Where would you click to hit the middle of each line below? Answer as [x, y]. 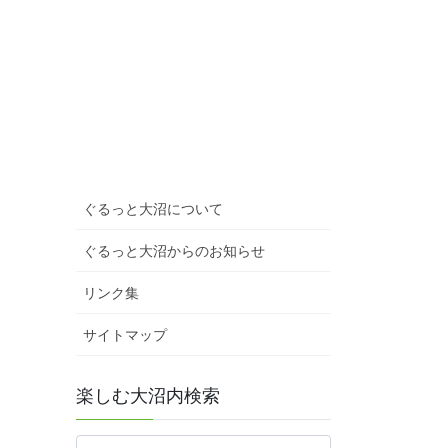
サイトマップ [125, 335]
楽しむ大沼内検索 [148, 396]
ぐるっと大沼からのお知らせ [174, 251]
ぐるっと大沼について [153, 209]
